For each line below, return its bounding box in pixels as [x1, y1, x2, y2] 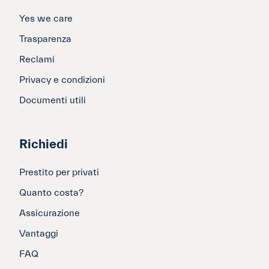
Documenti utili [19, 95, 86, 106]
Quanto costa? [19, 187, 83, 199]
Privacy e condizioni [19, 74, 105, 86]
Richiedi [19, 137, 68, 153]
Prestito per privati [19, 167, 99, 178]
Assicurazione [19, 208, 80, 219]
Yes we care [19, 13, 73, 25]
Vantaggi [19, 228, 58, 240]
